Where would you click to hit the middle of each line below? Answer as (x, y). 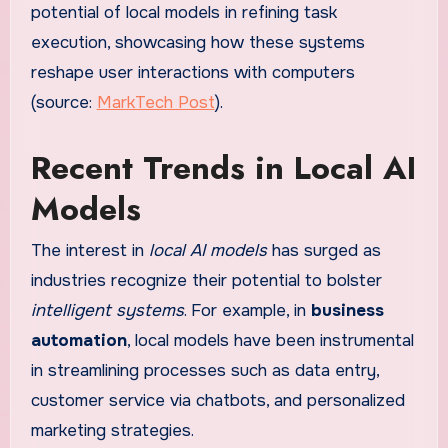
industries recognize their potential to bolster (206, 280)
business (347, 310)
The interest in (89, 250)
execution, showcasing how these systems (197, 42)
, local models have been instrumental (270, 340)
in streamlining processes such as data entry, (204, 370)
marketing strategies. (112, 430)
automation (78, 340)
